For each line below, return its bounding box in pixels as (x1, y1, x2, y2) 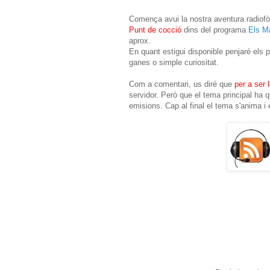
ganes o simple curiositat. (129, 57, 219, 67)
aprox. (129, 36, 151, 45)
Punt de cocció (129, 25, 181, 34)
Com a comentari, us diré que (129, 79, 232, 89)
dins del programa (181, 25, 248, 34)
